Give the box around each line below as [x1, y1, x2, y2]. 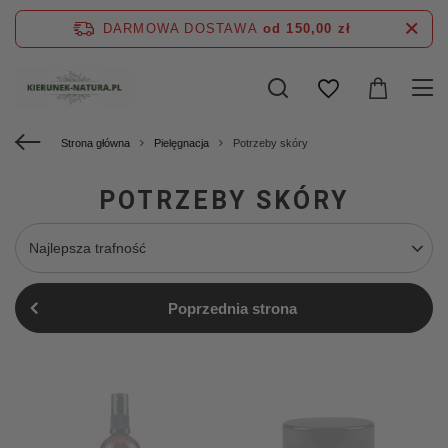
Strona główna [61, 137, 130, 149]
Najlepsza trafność [29, 240, 146, 256]
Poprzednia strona [168, 299, 298, 317]
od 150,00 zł [262, 21, 352, 36]
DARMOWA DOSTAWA [102, 21, 258, 36]
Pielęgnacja [154, 137, 209, 149]
